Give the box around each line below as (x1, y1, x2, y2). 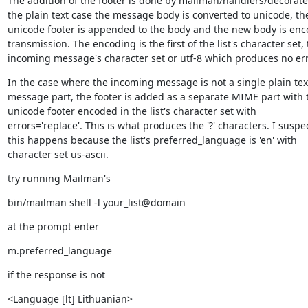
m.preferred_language (7, 243, 112, 257)
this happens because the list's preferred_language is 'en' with (7, 133, 297, 146)
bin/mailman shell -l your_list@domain (7, 195, 186, 209)
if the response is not (7, 267, 105, 281)
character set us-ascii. (7, 147, 109, 161)
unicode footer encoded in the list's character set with (7, 104, 256, 118)
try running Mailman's (7, 171, 111, 185)
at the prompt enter (7, 219, 99, 233)
